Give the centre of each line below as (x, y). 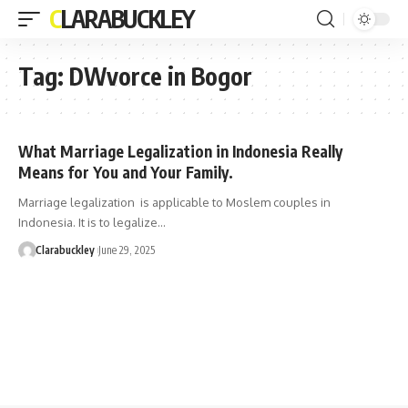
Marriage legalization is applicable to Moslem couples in (174, 202)
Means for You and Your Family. (126, 172)
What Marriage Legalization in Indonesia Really (180, 151)
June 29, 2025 (126, 250)
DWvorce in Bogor (161, 76)
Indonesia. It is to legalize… (92, 222)
